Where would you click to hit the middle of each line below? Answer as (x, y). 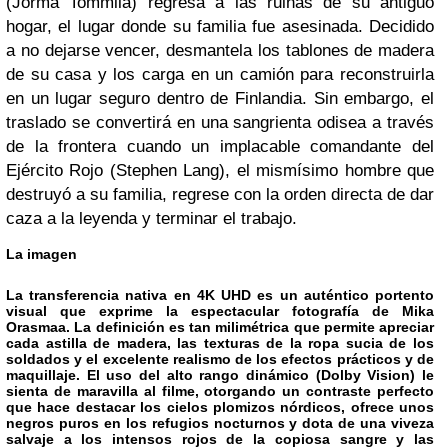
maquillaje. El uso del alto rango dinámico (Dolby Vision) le (220, 375)
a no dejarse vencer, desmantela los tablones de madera (220, 50)
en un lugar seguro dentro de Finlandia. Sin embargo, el (220, 98)
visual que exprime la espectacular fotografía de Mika (220, 311)
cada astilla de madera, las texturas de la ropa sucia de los (220, 343)
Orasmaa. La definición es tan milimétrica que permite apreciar (220, 327)
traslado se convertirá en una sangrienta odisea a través (220, 122)
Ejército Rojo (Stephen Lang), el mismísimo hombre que (220, 170)
